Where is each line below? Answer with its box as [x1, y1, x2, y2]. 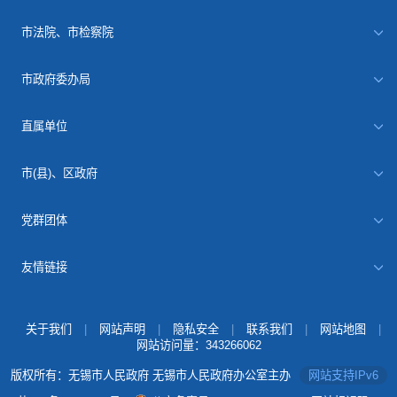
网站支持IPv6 [307, 369, 378, 383]
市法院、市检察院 [21, 26, 114, 40]
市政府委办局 [21, 72, 91, 86]
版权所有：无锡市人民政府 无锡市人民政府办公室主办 [10, 369, 291, 383]
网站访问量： [136, 339, 206, 353]
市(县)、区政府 [21, 166, 98, 180]
